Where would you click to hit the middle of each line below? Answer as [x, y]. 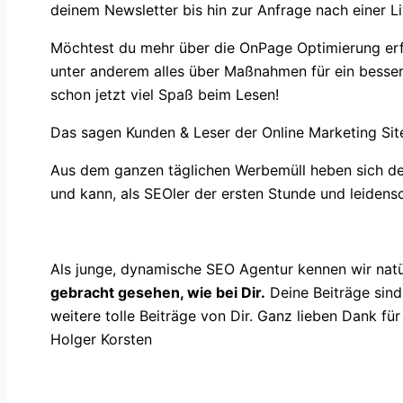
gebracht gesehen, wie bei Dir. [158, 292]
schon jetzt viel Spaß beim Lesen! [165, 94]
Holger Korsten [101, 339]
